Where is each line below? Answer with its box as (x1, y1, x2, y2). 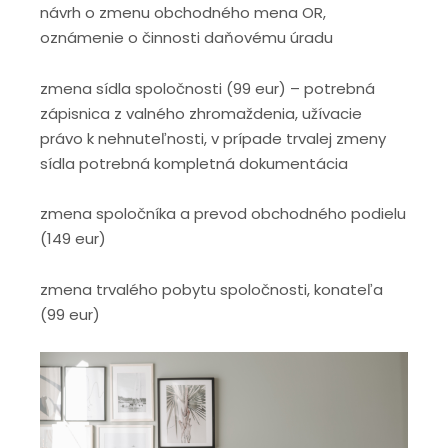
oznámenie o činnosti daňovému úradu (40, 27, 333, 49)
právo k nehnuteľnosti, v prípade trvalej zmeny (40, 127, 386, 149)
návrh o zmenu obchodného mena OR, (40, 2, 326, 24)
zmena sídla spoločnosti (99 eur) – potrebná (40, 77, 375, 99)
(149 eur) (40, 228, 106, 250)
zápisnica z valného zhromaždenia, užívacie (40, 102, 362, 124)
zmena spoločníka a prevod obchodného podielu (40, 203, 406, 225)
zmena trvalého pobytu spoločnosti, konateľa (40, 278, 383, 300)
